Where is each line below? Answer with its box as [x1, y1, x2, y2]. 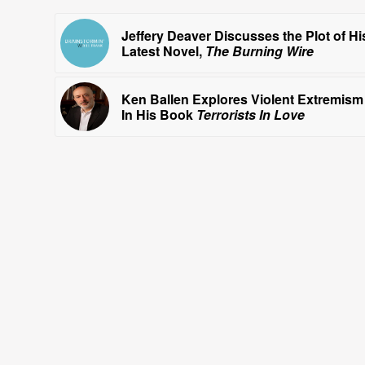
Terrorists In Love [196, 105, 305, 125]
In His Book [121, 105, 196, 125]
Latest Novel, [121, 42, 205, 61]
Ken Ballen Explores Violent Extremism [121, 90, 363, 109]
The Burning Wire [205, 42, 314, 61]
